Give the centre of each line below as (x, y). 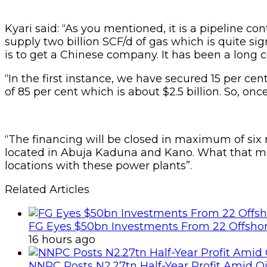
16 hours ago (62, 239)
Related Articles (47, 189)
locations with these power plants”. (98, 165)
